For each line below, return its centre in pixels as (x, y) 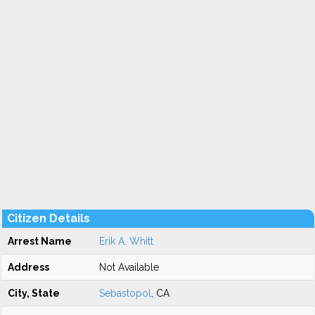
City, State (34, 293)
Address (28, 267)
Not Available (129, 267)
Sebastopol (125, 293)
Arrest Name (40, 241)
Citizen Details (49, 218)
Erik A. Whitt (126, 241)
